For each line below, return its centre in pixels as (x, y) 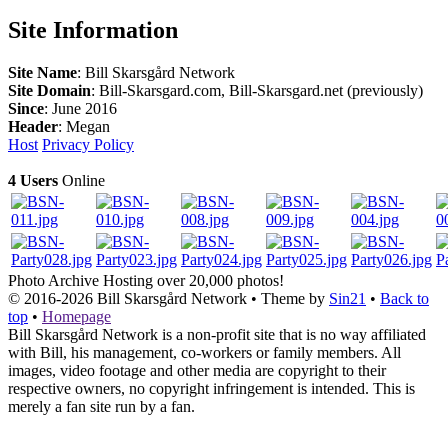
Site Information (93, 30)
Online (81, 181)
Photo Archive (55, 281)
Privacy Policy (88, 145)
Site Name (42, 73)
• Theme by (288, 299)
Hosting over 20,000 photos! (193, 281)
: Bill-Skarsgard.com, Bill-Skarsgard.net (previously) (257, 91)
